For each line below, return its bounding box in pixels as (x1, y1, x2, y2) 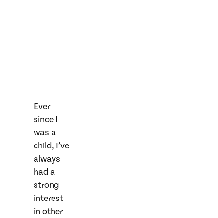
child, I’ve (34, 141, 69, 151)
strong (34, 180, 59, 190)
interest (34, 193, 63, 203)
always (34, 154, 60, 164)
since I (34, 114, 58, 125)
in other (34, 206, 63, 217)
